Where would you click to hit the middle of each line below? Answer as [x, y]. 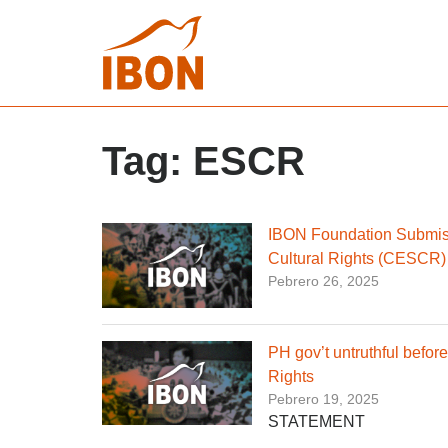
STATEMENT [316, 421]
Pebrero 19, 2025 [323, 398]
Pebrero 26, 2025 [323, 281]
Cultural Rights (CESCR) [357, 258]
